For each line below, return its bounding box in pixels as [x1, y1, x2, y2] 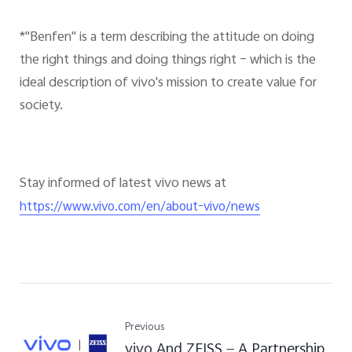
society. [19, 94, 63, 117]
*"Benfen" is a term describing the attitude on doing [19, 26, 314, 49]
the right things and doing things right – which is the [19, 49, 316, 71]
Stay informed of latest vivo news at [19, 173, 226, 196]
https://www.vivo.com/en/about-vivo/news [19, 197, 260, 219]
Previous [125, 318, 165, 337]
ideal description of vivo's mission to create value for [19, 71, 317, 94]
